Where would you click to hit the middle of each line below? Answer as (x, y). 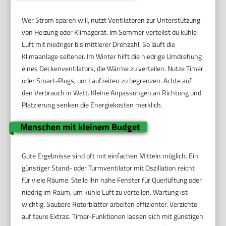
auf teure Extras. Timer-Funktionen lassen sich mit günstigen (113, 216)
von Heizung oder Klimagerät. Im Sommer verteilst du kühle (109, 32)
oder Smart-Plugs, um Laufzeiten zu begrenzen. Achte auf (107, 80)
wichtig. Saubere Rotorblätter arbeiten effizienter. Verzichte (110, 204)
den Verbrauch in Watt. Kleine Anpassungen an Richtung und (112, 92)
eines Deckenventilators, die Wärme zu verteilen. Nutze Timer (113, 68)
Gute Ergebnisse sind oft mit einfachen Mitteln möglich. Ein (110, 155)
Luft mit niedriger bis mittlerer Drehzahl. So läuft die (99, 44)
